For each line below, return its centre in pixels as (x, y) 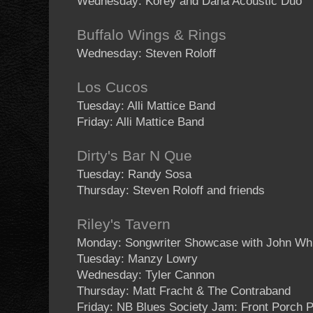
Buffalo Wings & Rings (152, 35)
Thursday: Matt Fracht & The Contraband (184, 291)
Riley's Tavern (124, 225)
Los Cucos (112, 88)
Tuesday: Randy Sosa (134, 175)
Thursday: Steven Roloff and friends (171, 191)
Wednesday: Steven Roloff (146, 54)
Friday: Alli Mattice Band (140, 122)
